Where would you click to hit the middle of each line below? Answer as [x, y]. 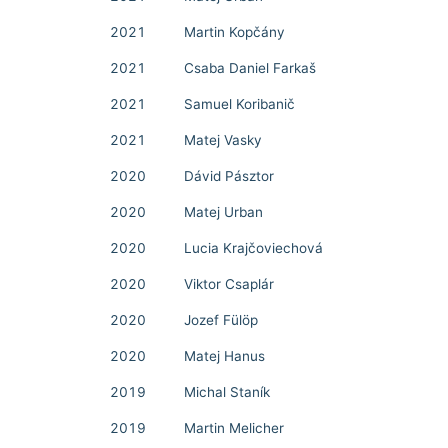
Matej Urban [223, 212]
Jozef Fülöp [221, 320]
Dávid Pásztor [229, 176]
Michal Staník [227, 392]
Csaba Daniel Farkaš [250, 68]
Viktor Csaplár [229, 284]
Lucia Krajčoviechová [253, 248]
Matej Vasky [223, 140]
